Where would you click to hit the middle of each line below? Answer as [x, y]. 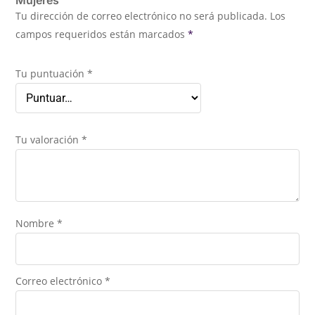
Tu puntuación [52, 73]
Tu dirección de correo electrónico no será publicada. [142, 15]
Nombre [37, 223]
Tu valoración [49, 139]
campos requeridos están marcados [102, 34]
